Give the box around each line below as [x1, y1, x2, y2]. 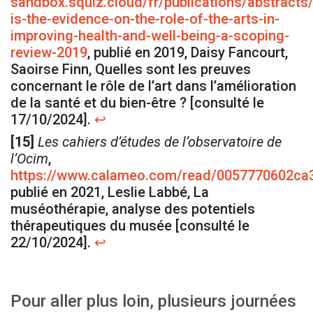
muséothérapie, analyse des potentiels [10, 201, 255, 218]
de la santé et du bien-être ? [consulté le [10, 94, 264, 112]
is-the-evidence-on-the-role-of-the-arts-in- [10, 10, 279, 28]
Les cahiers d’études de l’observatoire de [34, 133, 282, 151]
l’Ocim [10, 150, 48, 168]
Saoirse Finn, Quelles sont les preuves [10, 61, 251, 78]
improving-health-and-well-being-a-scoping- [10, 27, 289, 45]
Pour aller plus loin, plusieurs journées [10, 291, 296, 312]
